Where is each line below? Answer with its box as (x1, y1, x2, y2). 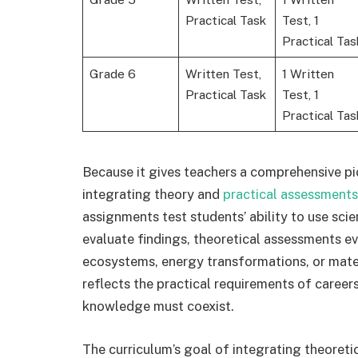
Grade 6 (89, 66, 136, 81)
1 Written (281, 66, 334, 81)
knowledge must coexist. (82, 298, 234, 315)
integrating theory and (82, 186, 223, 203)
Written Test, (185, 66, 261, 81)
